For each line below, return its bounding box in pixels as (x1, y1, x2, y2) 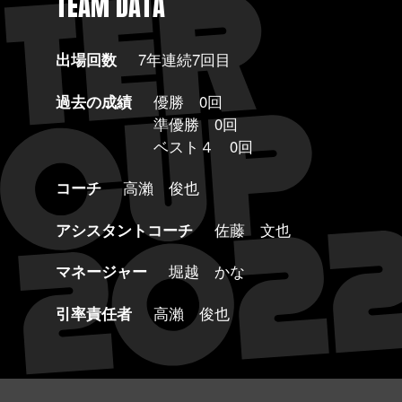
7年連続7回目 (137, 48, 231, 71)
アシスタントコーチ (55, 218, 193, 240)
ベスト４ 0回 (153, 135, 253, 157)
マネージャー (55, 260, 147, 283)
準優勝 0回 (153, 112, 238, 135)
